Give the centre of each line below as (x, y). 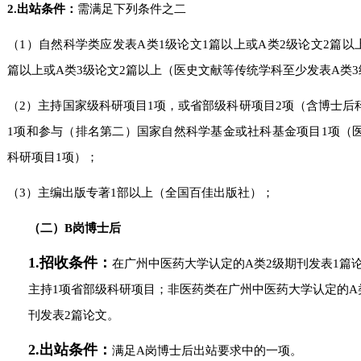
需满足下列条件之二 (132, 9)
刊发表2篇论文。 (73, 315)
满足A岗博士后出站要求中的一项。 (207, 351)
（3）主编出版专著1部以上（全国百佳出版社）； (141, 193)
